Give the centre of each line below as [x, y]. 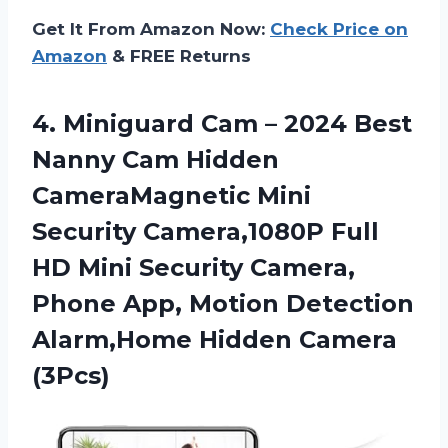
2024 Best [344, 123]
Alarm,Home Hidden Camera [214, 339]
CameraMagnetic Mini [171, 195]
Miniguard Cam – [170, 123]
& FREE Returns [179, 55]
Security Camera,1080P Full [205, 231]
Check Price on [339, 28]
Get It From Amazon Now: [151, 28]
